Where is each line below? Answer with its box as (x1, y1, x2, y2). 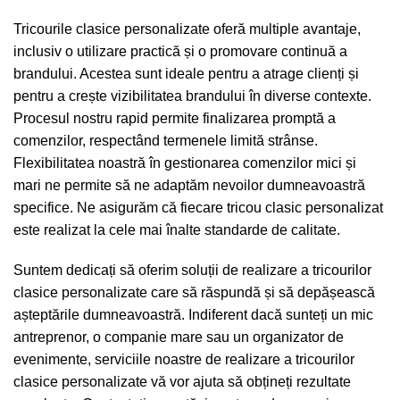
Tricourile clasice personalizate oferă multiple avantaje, (13, 21, 361, 37)
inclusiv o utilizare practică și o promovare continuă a (13, 44, 347, 59)
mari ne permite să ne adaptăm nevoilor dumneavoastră (13, 178, 365, 193)
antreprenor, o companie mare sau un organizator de (13, 329, 344, 345)
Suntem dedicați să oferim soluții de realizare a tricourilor (13, 262, 371, 278)
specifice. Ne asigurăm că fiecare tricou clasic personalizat (13, 200, 383, 215)
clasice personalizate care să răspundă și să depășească (13, 285, 375, 300)
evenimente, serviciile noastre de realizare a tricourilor (13, 352, 354, 367)
